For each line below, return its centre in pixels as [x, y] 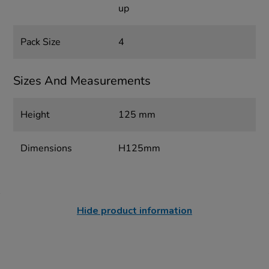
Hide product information [134, 211]
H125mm [139, 149]
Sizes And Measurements [82, 81]
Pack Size [41, 42]
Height [35, 115]
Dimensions [47, 149]
